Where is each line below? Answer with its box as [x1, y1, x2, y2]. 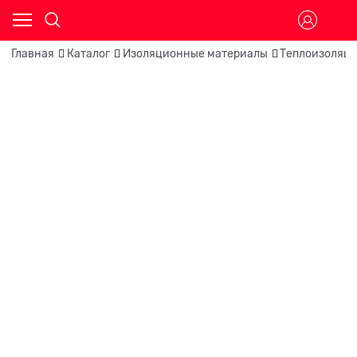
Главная [11, 47, 54, 61]
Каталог [66, 47, 110, 61]
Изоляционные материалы [122, 47, 268, 61]
